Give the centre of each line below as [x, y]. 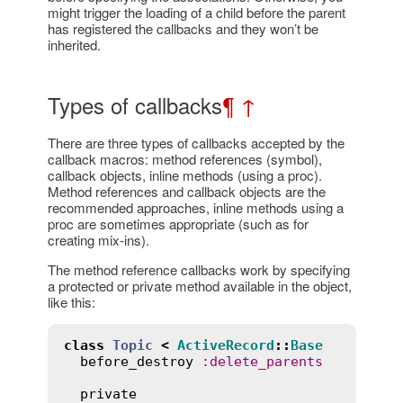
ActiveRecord [225, 345]
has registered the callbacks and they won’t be [183, 29]
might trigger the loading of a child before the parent [196, 13]
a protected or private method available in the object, [199, 285]
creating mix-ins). [98, 239]
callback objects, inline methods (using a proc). [184, 175]
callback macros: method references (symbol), [184, 158]
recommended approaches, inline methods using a [195, 207]
